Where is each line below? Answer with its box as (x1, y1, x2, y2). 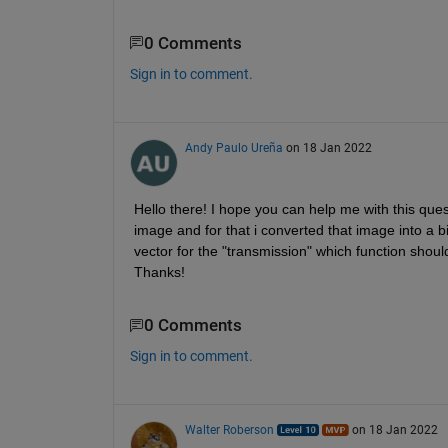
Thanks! (133, 264, 185, 281)
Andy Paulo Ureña (184, 141, 283, 156)
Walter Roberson (184, 423, 274, 438)
